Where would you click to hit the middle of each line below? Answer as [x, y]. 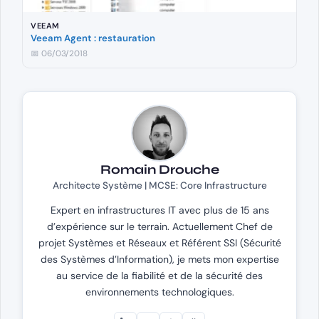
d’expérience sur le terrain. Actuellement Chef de [159, 226]
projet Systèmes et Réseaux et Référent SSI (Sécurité [159, 242]
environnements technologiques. [159, 292]
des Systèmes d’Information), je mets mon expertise [159, 259]
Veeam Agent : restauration [93, 38]
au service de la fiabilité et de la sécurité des [159, 275]
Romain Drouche [159, 169]
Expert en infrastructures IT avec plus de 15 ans [159, 210]
